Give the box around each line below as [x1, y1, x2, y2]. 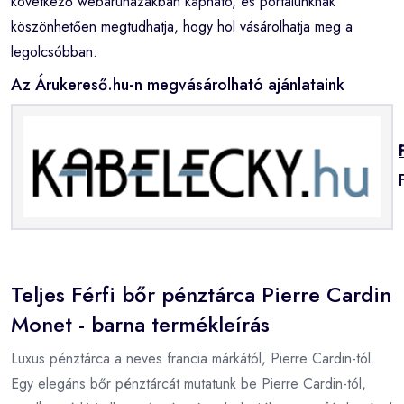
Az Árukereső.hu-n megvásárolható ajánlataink [11, 72, 344, 96]
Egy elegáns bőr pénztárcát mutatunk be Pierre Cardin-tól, [11, 372, 366, 394]
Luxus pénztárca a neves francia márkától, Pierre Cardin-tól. [11, 347, 375, 369]
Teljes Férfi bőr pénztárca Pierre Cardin [11, 278, 391, 310]
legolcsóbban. [11, 41, 97, 62]
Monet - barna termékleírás [11, 308, 270, 340]
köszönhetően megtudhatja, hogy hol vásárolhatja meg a [11, 15, 353, 37]
